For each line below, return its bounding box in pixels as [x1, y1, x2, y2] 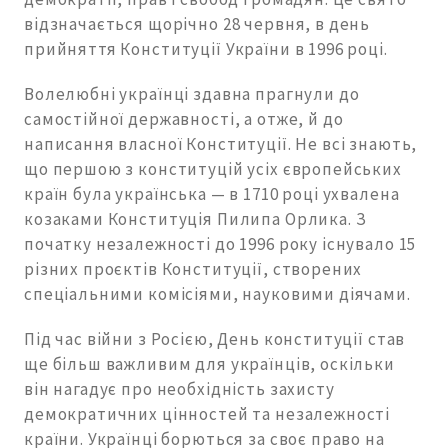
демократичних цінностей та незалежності [24, 403, 391, 426]
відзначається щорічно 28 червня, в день [24, 13, 371, 36]
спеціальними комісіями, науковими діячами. [24, 283, 411, 306]
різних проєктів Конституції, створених [24, 258, 363, 281]
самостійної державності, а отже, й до [24, 108, 344, 131]
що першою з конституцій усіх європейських [24, 158, 402, 181]
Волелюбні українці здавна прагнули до [24, 83, 360, 106]
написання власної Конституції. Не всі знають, [24, 133, 418, 156]
